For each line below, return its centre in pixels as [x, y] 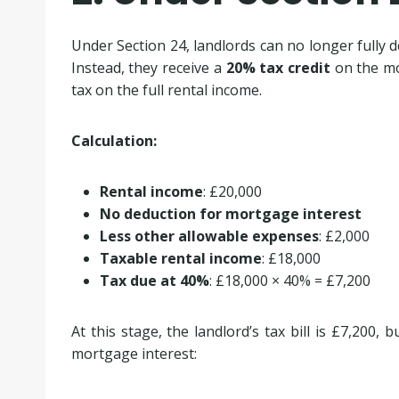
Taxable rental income [180, 258]
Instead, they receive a [148, 67]
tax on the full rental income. [166, 90]
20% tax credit [278, 67]
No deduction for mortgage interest [230, 213]
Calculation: [114, 140]
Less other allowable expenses [209, 236]
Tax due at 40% [154, 280]
